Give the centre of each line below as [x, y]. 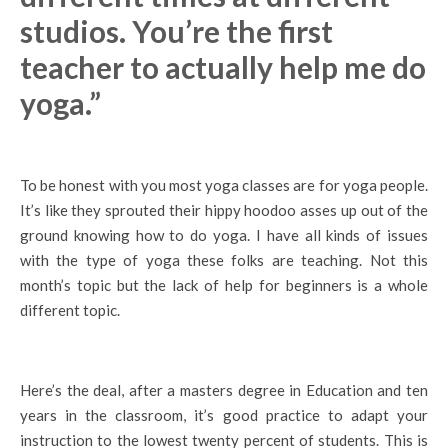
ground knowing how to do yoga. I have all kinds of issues [224, 234]
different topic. [70, 309]
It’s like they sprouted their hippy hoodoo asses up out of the [224, 209]
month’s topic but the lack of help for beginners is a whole [224, 284]
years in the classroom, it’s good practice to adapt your [224, 414]
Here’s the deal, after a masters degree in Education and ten [224, 389]
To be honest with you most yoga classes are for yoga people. [224, 184]
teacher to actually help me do [223, 66]
